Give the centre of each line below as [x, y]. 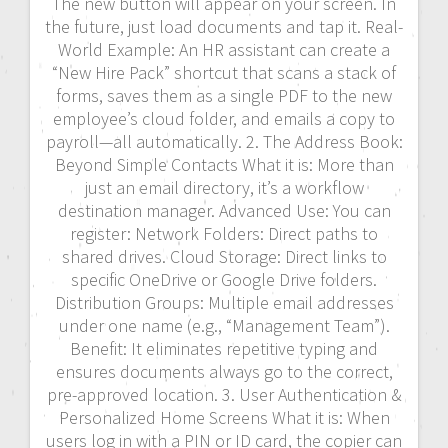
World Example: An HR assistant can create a [224, 49]
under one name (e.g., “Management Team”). [224, 325]
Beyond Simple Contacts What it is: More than [224, 164]
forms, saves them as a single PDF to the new [224, 95]
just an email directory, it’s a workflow [224, 187]
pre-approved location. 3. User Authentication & [224, 394]
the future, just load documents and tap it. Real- [224, 26]
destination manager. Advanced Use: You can [224, 210]
